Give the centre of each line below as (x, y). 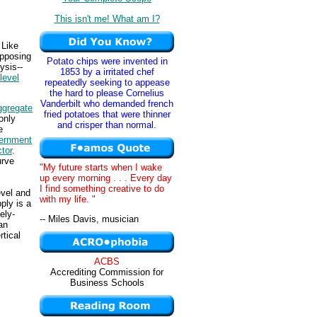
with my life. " (68, 199)
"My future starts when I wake (101, 167)
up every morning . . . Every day (106, 178)
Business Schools (107, 283)
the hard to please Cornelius (107, 93)
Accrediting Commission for (107, 272)
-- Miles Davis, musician (89, 219)
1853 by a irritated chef (107, 72)
